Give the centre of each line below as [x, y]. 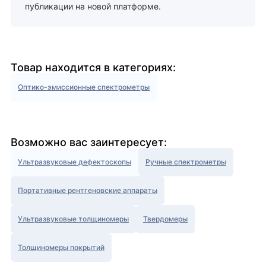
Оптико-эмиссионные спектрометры [84, 87]
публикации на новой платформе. [93, 7]
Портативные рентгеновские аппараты [88, 191]
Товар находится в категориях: [93, 68]
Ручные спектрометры [186, 162]
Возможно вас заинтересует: [89, 142]
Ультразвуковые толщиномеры [73, 219]
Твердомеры [165, 219]
